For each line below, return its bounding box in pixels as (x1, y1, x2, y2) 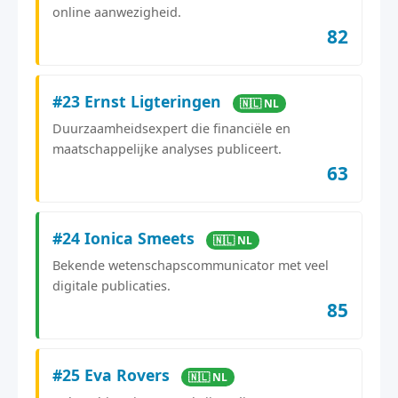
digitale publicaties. (52, 276, 171, 294)
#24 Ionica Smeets (52, 227, 199, 249)
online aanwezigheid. (52, 3, 181, 20)
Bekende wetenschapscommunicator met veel (52, 256, 329, 274)
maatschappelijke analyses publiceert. (52, 139, 282, 157)
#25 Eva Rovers (52, 363, 174, 386)
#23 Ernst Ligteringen (52, 90, 226, 112)
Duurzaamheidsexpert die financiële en (52, 119, 291, 137)
